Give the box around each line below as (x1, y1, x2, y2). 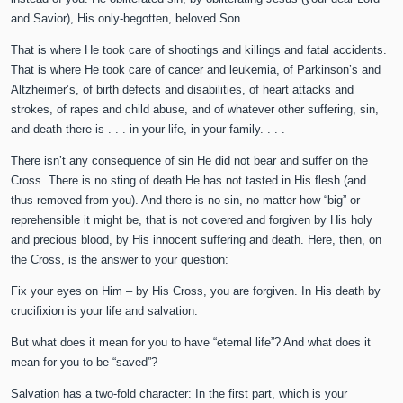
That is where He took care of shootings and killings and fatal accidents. (11, 43, 388, 58)
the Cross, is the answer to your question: (11, 253, 229, 267)
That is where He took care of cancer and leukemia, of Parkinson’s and (11, 63, 381, 77)
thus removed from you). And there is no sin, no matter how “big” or (11, 193, 361, 208)
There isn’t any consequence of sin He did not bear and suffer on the (11, 154, 369, 168)
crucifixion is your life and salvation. (11, 304, 199, 318)
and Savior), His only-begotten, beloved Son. (11, 12, 245, 26)
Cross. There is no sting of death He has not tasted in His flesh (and (11, 174, 367, 188)
